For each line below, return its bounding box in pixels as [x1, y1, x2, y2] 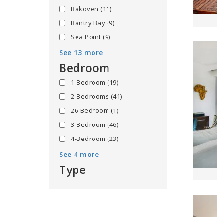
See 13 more [59, 48, 103, 57]
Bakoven [71, 4, 100, 13]
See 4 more [59, 150, 99, 159]
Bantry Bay [71, 18, 107, 27]
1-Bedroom [71, 78, 107, 87]
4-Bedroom [71, 134, 107, 143]
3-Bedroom [71, 120, 107, 129]
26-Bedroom [71, 106, 111, 115]
